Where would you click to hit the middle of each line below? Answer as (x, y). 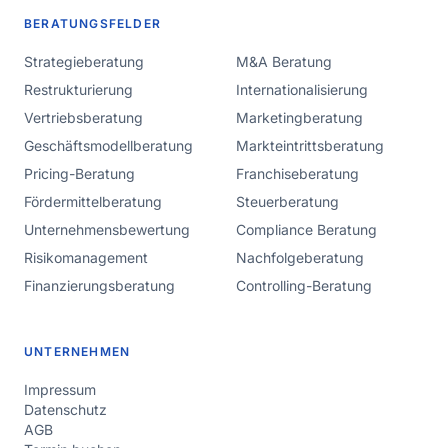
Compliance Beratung (306, 229)
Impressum (60, 389)
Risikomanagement (86, 257)
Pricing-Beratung (79, 173)
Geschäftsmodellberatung (108, 145)
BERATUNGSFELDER (92, 23)
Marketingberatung (299, 117)
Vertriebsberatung (83, 117)
